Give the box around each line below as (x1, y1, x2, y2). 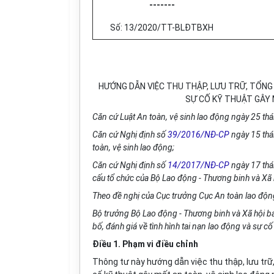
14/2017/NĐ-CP (168, 160, 229, 170)
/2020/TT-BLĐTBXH (134, 23, 213, 32)
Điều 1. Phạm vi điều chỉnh (92, 239, 198, 249)
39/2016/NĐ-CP (168, 130, 229, 139)
